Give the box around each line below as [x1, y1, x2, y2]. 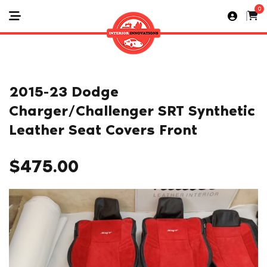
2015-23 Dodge [9, 83, 119, 100]
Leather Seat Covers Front [9, 121, 197, 138]
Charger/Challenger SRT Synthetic [9, 102, 255, 119]
